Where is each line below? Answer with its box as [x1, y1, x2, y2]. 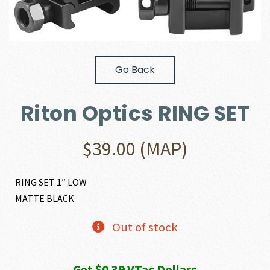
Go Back [115, 62, 155, 77]
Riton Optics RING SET [20, 98, 250, 128]
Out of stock [111, 219, 178, 235]
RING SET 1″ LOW [15, 175, 87, 188]
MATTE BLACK [15, 192, 75, 204]
